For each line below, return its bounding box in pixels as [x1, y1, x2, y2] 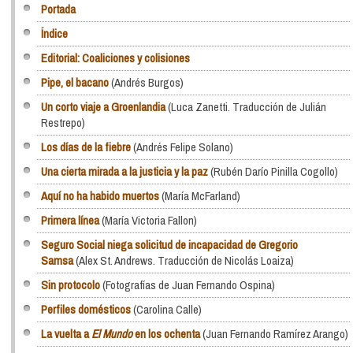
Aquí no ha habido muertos [41, 187, 160, 204]
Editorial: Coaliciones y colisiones [41, 49, 191, 66]
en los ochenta [132, 325, 201, 342]
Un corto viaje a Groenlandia [41, 98, 166, 115]
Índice [41, 24, 69, 42]
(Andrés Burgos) [109, 73, 184, 91]
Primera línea [41, 211, 100, 229]
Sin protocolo [41, 276, 101, 293]
